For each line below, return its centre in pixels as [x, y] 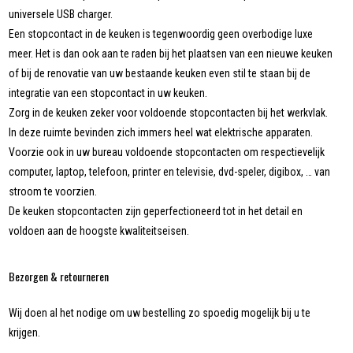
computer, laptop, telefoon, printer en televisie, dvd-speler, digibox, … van [170, 171]
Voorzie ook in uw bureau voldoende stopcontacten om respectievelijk [167, 152]
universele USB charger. [61, 14]
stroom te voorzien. [53, 191]
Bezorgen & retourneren [59, 276]
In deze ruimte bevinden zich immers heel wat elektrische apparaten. [161, 132]
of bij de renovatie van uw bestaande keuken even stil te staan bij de [160, 73]
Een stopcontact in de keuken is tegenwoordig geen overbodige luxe [161, 33]
